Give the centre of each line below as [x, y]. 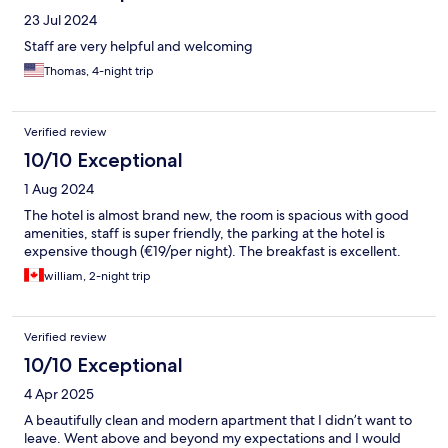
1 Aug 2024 [59, 189]
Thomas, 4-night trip [99, 71]
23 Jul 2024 [60, 20]
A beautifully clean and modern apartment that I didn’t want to [218, 420]
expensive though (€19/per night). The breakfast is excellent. [212, 251]
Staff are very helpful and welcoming [138, 46]
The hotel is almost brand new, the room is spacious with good [216, 215]
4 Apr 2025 [59, 394]
